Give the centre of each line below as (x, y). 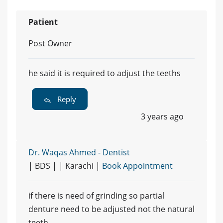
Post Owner (50, 43)
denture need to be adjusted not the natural (111, 209)
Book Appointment (137, 166)
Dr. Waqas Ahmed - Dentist (79, 152)
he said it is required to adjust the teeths (105, 73)
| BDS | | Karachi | (65, 166)
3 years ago (162, 116)
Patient (43, 22)
